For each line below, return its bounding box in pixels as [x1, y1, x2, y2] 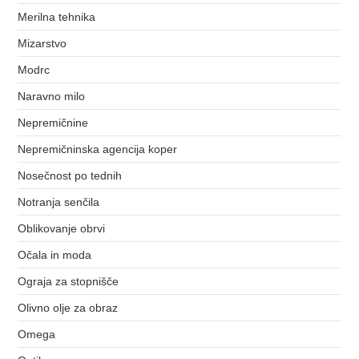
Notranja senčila [18, 195, 100, 208]
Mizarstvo [18, 36, 67, 50]
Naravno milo [18, 89, 86, 103]
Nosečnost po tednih [18, 168, 123, 182]
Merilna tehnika [18, 10, 96, 23]
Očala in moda [18, 248, 92, 261]
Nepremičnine [18, 115, 89, 129]
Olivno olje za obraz [18, 301, 119, 314]
